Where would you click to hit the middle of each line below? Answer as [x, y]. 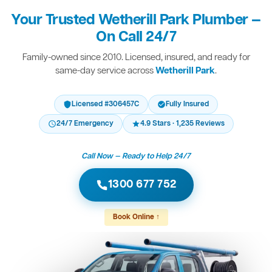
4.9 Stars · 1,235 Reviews [182, 124]
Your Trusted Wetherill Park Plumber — [136, 21]
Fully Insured [187, 105]
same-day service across [105, 71]
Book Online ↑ [136, 218]
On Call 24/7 [136, 38]
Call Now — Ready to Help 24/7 [136, 157]
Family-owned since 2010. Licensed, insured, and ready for [136, 58]
